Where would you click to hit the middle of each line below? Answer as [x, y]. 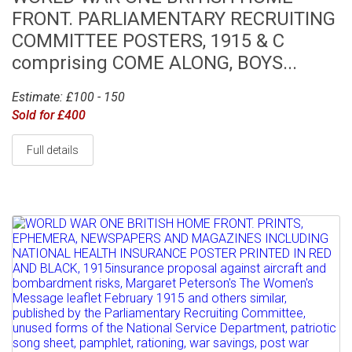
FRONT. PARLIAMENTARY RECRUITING [174, 19]
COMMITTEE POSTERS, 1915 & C [148, 41]
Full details [53, 150]
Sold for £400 [49, 115]
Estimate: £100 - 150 [68, 97]
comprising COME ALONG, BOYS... [154, 63]
